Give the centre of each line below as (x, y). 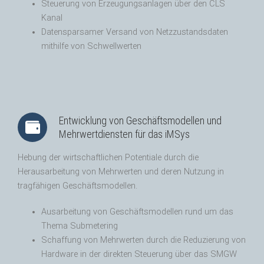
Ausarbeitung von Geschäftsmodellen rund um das (137, 212)
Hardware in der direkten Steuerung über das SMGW (139, 255)
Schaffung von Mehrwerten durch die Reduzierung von (143, 240)
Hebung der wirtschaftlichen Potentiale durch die (108, 158)
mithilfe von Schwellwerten (91, 47)
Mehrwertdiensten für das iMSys (124, 134)
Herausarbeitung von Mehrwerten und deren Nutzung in (121, 172)
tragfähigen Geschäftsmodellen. (77, 186)
